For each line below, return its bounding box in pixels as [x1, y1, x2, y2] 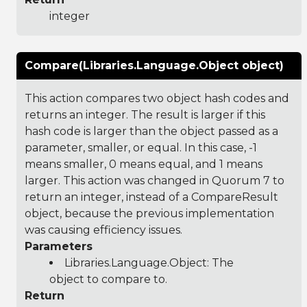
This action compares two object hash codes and [25, 91, 289, 105]
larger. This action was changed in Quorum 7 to [25, 173, 284, 187]
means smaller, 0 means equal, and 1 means [25, 157, 262, 171]
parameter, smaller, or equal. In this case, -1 [25, 140, 257, 154]
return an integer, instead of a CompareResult [25, 190, 278, 204]
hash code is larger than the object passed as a [25, 124, 278, 138]
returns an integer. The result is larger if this [25, 108, 265, 121]
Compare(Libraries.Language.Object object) [25, 58, 284, 72]
